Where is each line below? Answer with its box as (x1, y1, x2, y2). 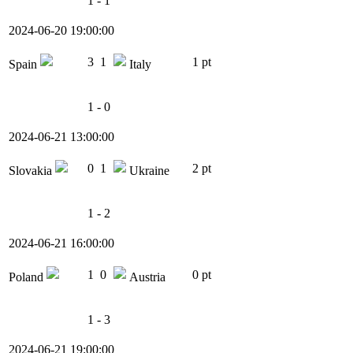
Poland (9, 270, 46, 284)
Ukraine (126, 164, 169, 178)
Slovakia (9, 164, 55, 178)
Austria (126, 270, 165, 284)
